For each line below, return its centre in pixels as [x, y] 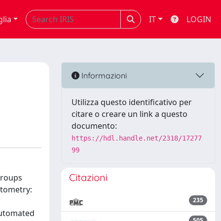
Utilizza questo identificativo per [132, 102]
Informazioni [103, 75]
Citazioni [88, 177]
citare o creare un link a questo [129, 114]
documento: [94, 126]
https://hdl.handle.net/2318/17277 [137, 138]
